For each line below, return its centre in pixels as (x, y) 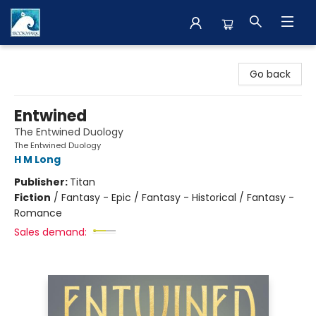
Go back (270, 74)
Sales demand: (50, 232)
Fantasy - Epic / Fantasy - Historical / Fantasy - (178, 197)
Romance (38, 213)
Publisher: (42, 182)
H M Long (37, 159)
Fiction (32, 197)
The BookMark (45, 59)
